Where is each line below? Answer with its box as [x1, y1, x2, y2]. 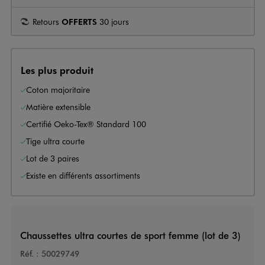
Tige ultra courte [26, 135, 85, 147]
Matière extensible [26, 101, 91, 112]
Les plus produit [21, 63, 93, 76]
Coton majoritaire [26, 83, 90, 95]
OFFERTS [62, 15, 97, 27]
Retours [33, 15, 62, 27]
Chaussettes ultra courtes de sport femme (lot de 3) [20, 229, 241, 242]
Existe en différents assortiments [26, 169, 140, 181]
